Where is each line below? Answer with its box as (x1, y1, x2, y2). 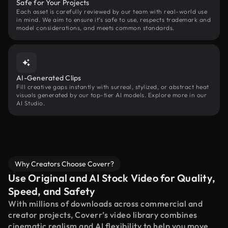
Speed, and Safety (8, 185, 96, 197)
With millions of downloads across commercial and (8, 198, 203, 209)
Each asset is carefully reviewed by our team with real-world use (16, 8, 207, 15)
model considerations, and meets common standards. (16, 24, 175, 32)
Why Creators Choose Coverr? (15, 159, 114, 168)
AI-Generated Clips (16, 73, 81, 82)
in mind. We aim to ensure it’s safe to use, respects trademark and (16, 16, 211, 23)
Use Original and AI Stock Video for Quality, (8, 172, 215, 184)
